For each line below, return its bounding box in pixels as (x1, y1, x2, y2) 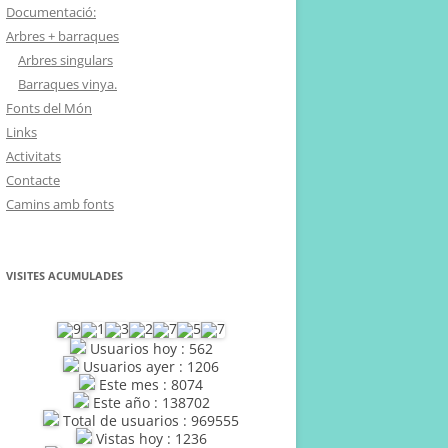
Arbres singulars (18, 51, 113, 69)
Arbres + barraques (6, 27, 119, 45)
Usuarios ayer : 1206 (79, 357, 219, 376)
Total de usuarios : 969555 (59, 411, 239, 430)
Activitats (6, 147, 61, 165)
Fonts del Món (6, 99, 92, 117)
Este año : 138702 (88, 393, 210, 412)
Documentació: (6, 3, 96, 21)
